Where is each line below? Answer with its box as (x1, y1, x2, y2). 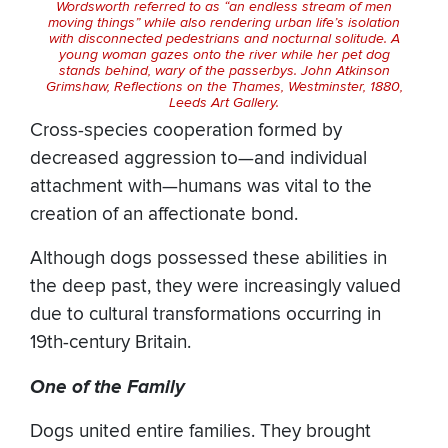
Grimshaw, (45, 78, 114, 95)
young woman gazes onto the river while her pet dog (58, 46, 390, 63)
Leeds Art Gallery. (169, 94, 279, 111)
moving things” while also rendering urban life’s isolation (48, 14, 400, 31)
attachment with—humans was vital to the (30, 175, 372, 199)
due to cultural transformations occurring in (30, 303, 381, 327)
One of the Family (30, 376, 185, 400)
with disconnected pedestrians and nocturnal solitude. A (48, 30, 400, 47)
